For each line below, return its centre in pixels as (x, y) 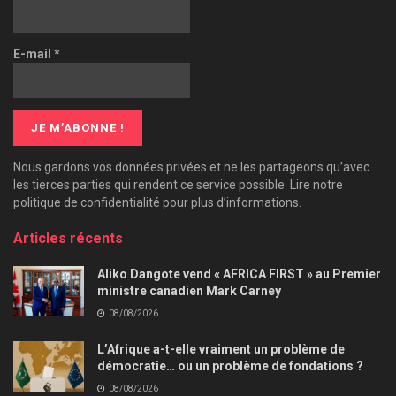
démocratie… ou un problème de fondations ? (230, 366)
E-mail (34, 53)
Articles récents (68, 238)
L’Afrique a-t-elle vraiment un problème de (221, 349)
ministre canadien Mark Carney (189, 290)
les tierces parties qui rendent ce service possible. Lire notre (178, 184)
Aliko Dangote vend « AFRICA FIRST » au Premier (239, 274)
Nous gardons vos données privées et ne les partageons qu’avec (191, 167)
